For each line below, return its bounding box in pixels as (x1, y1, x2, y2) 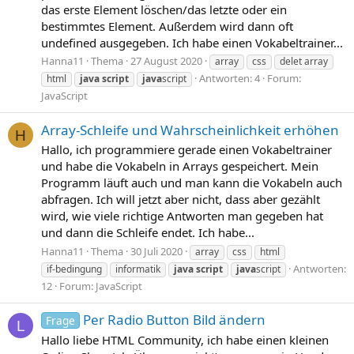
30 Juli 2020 (130, 244, 183, 259)
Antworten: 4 (199, 71, 260, 86)
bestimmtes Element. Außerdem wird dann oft (41, 17, 293, 34)
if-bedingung (47, 262, 102, 277)
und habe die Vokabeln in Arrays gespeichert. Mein (41, 158, 318, 175)
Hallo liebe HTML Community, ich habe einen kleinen (41, 332, 329, 348)
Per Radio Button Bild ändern (82, 311, 265, 330)
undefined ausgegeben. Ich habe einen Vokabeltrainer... (41, 34, 343, 51)
